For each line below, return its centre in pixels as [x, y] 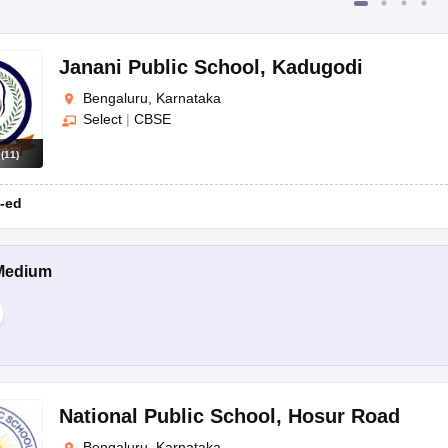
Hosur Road [344, 416]
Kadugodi [317, 66]
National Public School [167, 416]
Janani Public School [159, 66]
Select [102, 119]
